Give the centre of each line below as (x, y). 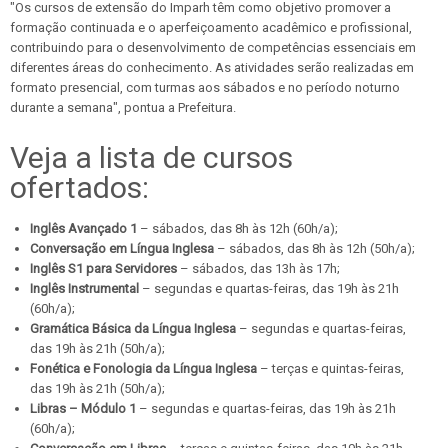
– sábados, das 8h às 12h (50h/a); (314, 249)
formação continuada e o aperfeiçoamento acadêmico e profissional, (211, 28)
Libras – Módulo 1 (83, 409)
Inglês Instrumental (86, 289)
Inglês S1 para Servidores (105, 269)
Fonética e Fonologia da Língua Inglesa (143, 369)
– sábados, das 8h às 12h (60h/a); (237, 229)
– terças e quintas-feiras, (330, 369)
